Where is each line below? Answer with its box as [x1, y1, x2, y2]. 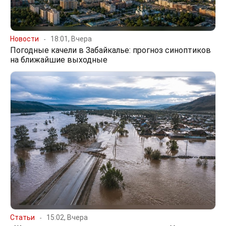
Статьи [10, 213, 35, 222]
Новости [10, 35, 39, 43]
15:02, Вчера [46, 213, 88, 222]
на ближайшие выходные [10, 55, 107, 65]
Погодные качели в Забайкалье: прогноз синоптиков [10, 45, 211, 55]
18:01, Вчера [50, 35, 92, 43]
